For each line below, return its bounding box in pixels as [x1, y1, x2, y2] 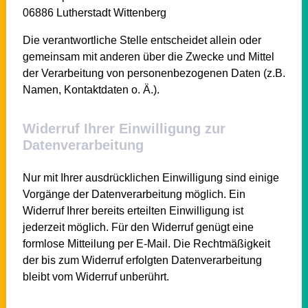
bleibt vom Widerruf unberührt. [22, 270, 169, 283]
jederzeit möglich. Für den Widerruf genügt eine [22, 221, 254, 233]
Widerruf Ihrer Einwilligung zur [22, 120, 225, 136]
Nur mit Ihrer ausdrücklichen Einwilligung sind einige [22, 171, 279, 184]
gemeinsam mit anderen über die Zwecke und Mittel [22, 50, 274, 63]
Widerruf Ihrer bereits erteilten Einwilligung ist [22, 204, 243, 217]
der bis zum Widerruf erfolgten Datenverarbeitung [22, 254, 262, 266]
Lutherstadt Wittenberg [56, 6, 166, 19]
